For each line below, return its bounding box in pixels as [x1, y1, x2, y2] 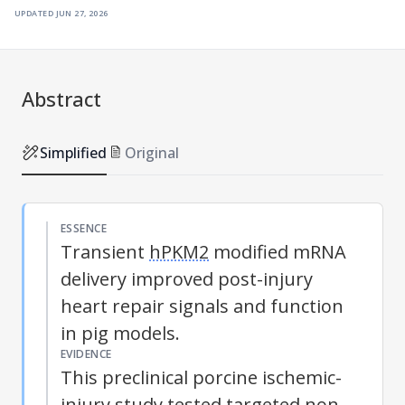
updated [14, 4, 54, 20]
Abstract [22, 84, 101, 112]
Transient [61, 239, 149, 264]
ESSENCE [61, 220, 108, 236]
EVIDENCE [61, 345, 112, 362]
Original [125, 142, 179, 163]
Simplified [40, 142, 107, 163]
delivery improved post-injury [61, 266, 313, 291]
